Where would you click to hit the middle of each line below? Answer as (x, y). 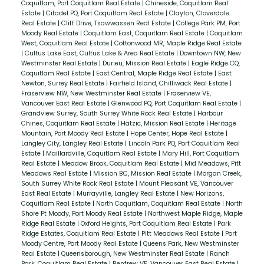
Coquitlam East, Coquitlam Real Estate (145, 33)
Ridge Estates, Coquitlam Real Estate (79, 233)
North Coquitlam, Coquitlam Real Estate (159, 203)
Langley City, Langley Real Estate (73, 143)
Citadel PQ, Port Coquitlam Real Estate (105, 13)
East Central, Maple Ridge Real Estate (155, 73)
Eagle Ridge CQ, (215, 63)
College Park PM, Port (208, 23)
